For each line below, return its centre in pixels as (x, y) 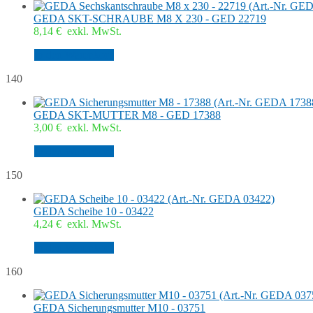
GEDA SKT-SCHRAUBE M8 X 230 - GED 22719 (150, 19)
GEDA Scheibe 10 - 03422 (94, 212)
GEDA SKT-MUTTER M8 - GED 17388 (127, 115)
